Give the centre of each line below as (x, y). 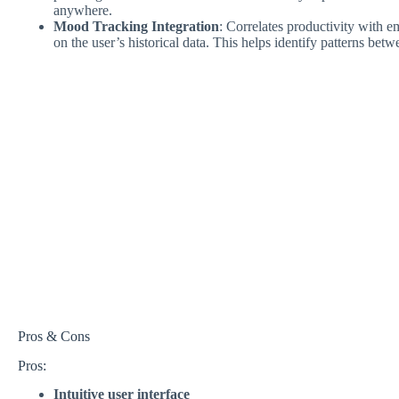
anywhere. (83, 10)
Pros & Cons (54, 336)
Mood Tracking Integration (136, 26)
